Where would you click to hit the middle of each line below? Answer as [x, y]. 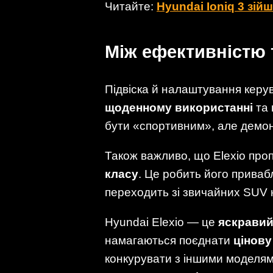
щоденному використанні [179, 107]
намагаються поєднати [169, 241]
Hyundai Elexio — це [161, 222]
